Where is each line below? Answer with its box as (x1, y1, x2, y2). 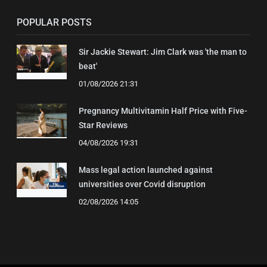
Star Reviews (79, 120, 128, 131)
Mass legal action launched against (79, 165, 213, 175)
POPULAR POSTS (17, 17, 92, 29)
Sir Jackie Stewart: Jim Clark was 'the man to (79, 47, 247, 57)
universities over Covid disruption (79, 179, 206, 190)
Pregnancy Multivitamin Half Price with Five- (79, 106, 247, 116)
